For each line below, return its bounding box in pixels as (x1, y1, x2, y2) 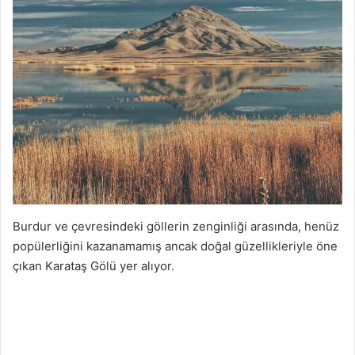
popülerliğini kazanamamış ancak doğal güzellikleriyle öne (13, 238, 338, 254)
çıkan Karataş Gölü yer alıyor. (13, 258, 174, 273)
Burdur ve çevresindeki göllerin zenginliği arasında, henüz (13, 218, 339, 234)
